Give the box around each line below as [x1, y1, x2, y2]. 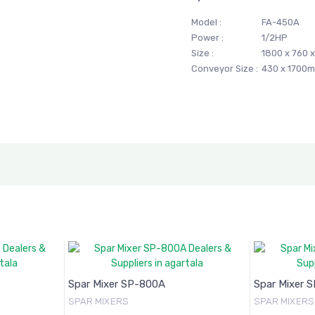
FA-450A [259, 17, 300, 27]
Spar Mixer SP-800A [68, 278, 165, 290]
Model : [191, 17, 222, 27]
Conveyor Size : [191, 63, 259, 74]
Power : [191, 32, 224, 43]
